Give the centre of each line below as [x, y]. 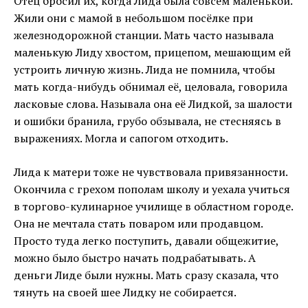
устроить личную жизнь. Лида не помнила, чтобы [144, 70]
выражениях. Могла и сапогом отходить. [121, 139]
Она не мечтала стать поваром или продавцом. [138, 224]
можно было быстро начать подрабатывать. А [135, 258]
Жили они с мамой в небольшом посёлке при [133, 18]
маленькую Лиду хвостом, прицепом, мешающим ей [152, 53]
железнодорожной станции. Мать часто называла [144, 35]
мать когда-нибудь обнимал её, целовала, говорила [151, 87]
